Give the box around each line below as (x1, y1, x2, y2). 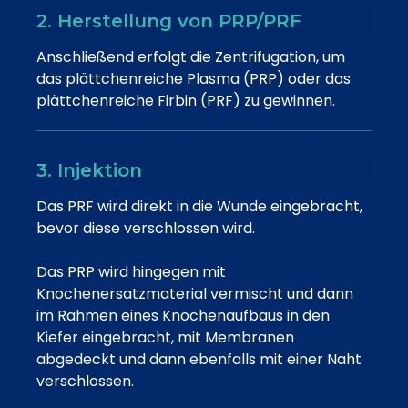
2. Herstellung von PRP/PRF (36, 9, 301, 32)
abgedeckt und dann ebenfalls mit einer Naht (36, 348, 362, 370)
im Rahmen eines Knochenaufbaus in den (36, 304, 330, 326)
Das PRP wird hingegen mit (36, 260, 226, 282)
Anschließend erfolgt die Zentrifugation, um (36, 46, 345, 67)
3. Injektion (36, 158, 142, 181)
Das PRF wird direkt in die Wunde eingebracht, (36, 195, 362, 217)
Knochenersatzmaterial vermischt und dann (36, 282, 353, 304)
